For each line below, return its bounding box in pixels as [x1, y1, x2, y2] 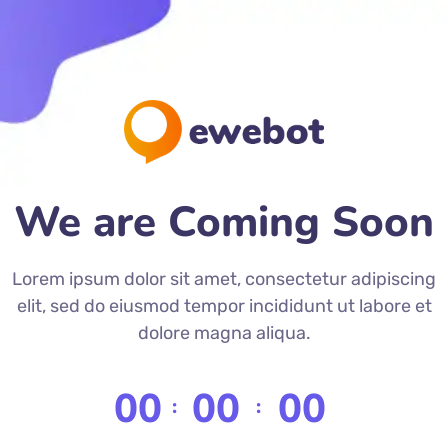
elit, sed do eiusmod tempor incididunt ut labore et [16, 295, 432, 318]
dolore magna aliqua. [137, 322, 311, 345]
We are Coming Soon [14, 194, 434, 252]
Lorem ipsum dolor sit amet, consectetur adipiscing [12, 268, 436, 291]
